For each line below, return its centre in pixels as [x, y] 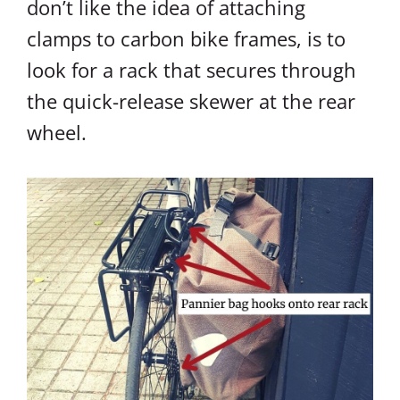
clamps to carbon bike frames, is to [186, 38]
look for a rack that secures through [192, 70]
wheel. [57, 132]
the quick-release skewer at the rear [191, 101]
